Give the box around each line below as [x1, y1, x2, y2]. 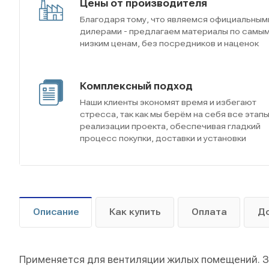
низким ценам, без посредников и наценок [80, 38, 259, 48]
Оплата [192, 206, 227, 217]
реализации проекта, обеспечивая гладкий [80, 121, 261, 131]
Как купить [109, 206, 161, 217]
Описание [33, 206, 79, 217]
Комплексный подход [80, 80, 193, 92]
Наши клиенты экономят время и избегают [80, 97, 256, 107]
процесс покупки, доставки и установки [80, 133, 246, 143]
